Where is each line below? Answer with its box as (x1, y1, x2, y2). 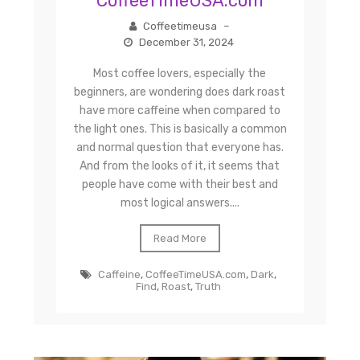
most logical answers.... (120, 195, 239, 210)
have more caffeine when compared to (79, 103, 280, 117)
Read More (153, 231, 207, 244)
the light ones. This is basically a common (72, 121, 287, 136)
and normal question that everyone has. (76, 140, 284, 154)
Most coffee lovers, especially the (93, 66, 267, 80)
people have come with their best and (81, 177, 278, 191)
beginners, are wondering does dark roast (74, 84, 286, 99)
